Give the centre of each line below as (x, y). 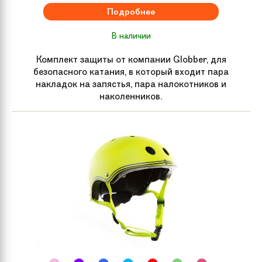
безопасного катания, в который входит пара (131, 71)
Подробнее (131, 11)
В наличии (131, 35)
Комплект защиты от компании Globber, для (131, 59)
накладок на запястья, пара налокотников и (131, 84)
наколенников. (131, 96)
